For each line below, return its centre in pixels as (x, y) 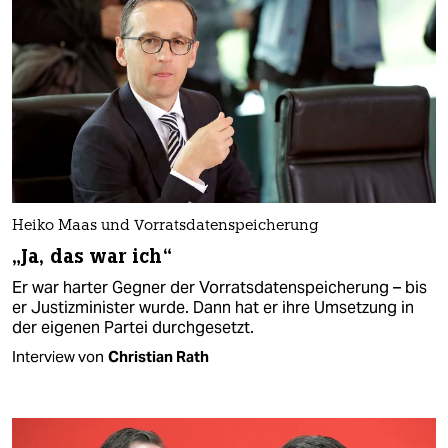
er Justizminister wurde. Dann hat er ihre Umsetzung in (213, 307)
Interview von (58, 356)
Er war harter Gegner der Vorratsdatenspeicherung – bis (219, 287)
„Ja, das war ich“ (92, 256)
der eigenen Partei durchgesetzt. (133, 327)
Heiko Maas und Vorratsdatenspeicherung (165, 226)
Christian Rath (158, 356)
